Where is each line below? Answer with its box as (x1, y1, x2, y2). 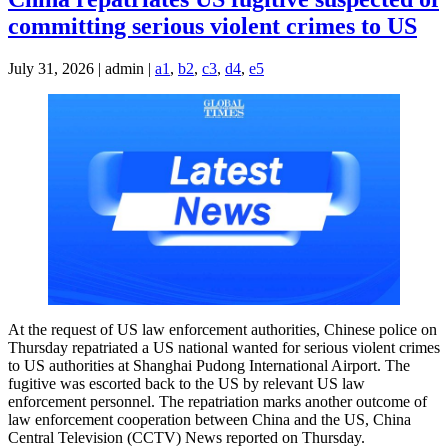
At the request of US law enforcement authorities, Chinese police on (8, 321, 437, 339)
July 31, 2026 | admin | (8, 60, 155, 77)
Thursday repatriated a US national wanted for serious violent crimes (8, 339, 440, 357)
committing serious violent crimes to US (8, 13, 417, 40)
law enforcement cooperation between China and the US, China (8, 411, 411, 429)
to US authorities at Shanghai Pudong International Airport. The (8, 357, 410, 375)
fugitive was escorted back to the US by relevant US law (8, 375, 365, 393)
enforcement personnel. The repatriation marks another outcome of (8, 393, 427, 411)
